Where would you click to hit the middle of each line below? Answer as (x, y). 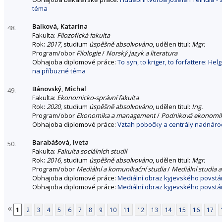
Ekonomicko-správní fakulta (98, 97)
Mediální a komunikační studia (121, 169)
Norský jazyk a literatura (142, 53)
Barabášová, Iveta (60, 142)
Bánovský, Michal (59, 88)
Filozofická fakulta (83, 35)
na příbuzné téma (59, 71)
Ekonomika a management (116, 115)
